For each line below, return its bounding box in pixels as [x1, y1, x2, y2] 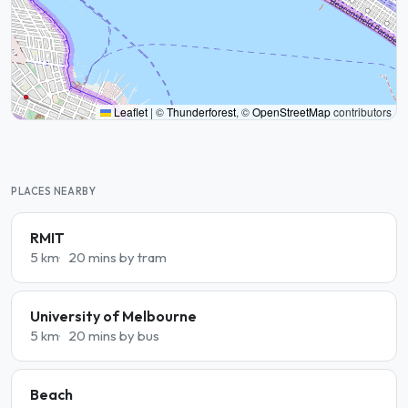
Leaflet [111, 104, 148, 119]
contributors [331, 104, 392, 119]
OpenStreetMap [252, 104, 331, 119]
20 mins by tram [67, 249, 167, 266]
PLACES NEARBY [11, 185, 97, 198]
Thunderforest [167, 104, 236, 119]
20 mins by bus [67, 327, 159, 344]
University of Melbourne [30, 307, 197, 325]
